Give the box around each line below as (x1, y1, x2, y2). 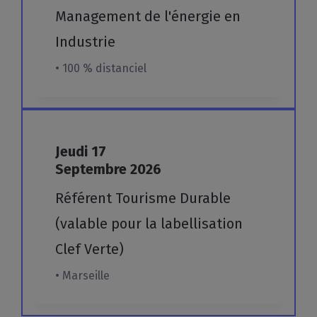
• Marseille (55, 268, 110, 282)
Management (55, 7, 142, 25)
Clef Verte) (55, 240, 125, 258)
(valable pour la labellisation (55, 214, 243, 232)
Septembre (55, 160, 131, 178)
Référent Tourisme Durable (55, 189, 231, 207)
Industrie (55, 33, 116, 50)
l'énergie (164, 7, 221, 25)
